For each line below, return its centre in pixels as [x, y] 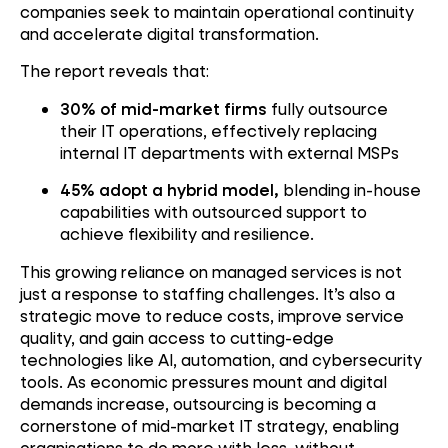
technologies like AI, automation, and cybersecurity [221, 359]
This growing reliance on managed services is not [211, 271]
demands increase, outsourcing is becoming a [198, 403]
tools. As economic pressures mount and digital [203, 381]
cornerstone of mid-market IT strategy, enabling [209, 425]
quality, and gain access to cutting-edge [177, 337]
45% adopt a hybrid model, [169, 190]
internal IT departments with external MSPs [229, 152]
